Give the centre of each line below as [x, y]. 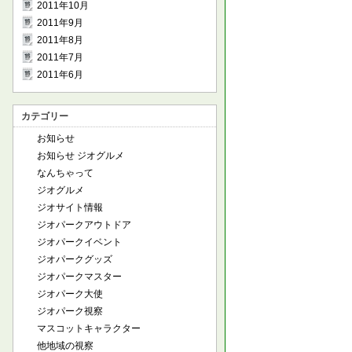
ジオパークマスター [79, 277]
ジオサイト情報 [70, 207]
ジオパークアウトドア [84, 225]
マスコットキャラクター [89, 328]
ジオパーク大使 [70, 294]
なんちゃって [65, 173]
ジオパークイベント [79, 242]
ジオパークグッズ [75, 259]
